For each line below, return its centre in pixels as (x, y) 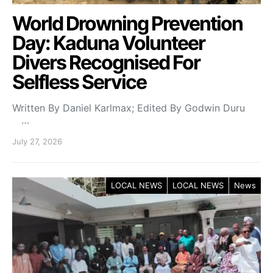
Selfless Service (79, 82)
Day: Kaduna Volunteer (108, 43)
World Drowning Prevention (127, 23)
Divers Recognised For (106, 62)
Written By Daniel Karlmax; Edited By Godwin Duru (135, 108)
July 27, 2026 (37, 141)
